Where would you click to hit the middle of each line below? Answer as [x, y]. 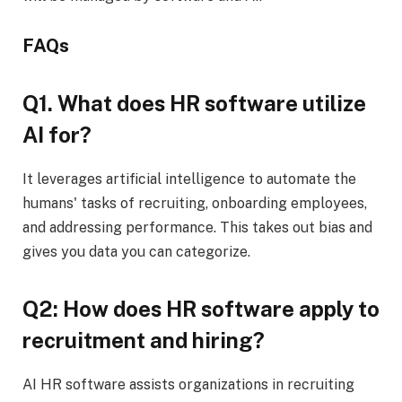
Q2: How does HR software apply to [201, 308]
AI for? [57, 135]
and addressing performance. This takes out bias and [197, 228]
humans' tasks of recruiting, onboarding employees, [195, 204]
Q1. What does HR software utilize [194, 104]
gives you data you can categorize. [136, 252]
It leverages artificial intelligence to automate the [189, 179]
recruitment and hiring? [144, 340]
